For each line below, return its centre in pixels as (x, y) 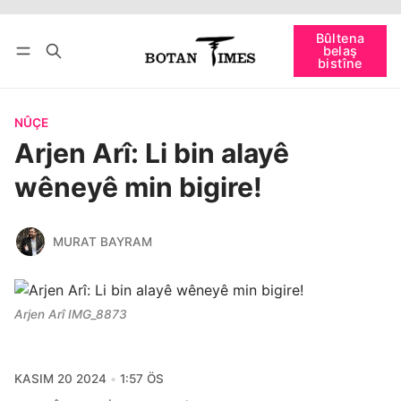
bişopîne (41, 51)
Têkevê (53, 21)
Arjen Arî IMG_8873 (71, 314)
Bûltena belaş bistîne (171, 21)
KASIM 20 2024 (60, 379)
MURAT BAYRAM (102, 241)
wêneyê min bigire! (138, 188)
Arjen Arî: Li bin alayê (152, 154)
